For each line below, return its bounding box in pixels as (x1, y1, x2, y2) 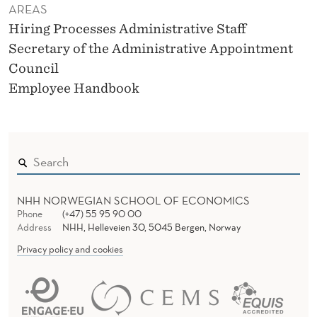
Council (8, 61, 59, 76)
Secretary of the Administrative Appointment (8, 41, 293, 57)
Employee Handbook (8, 81, 139, 96)
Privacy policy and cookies (17, 243, 123, 256)
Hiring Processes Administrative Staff (8, 21, 246, 37)
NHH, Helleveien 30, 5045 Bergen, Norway (62, 221, 241, 234)
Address (17, 221, 52, 234)
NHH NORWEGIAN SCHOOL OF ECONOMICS (17, 193, 250, 208)
